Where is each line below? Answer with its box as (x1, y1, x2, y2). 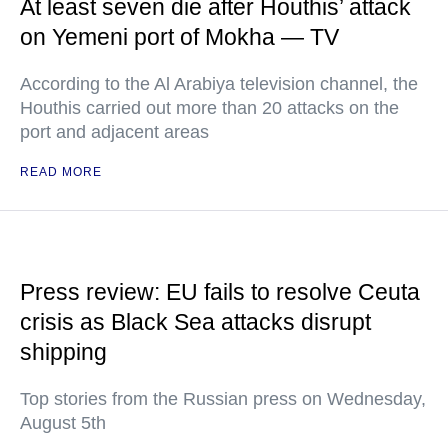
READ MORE (20, 165, 102, 179)
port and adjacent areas (20, 122, 209, 142)
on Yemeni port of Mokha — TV (20, 24, 339, 50)
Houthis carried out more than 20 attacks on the (20, 98, 399, 118)
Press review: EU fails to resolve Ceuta (20, 279, 420, 305)
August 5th (20, 413, 106, 433)
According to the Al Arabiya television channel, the (20, 74, 418, 94)
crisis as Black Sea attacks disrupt (20, 309, 371, 335)
